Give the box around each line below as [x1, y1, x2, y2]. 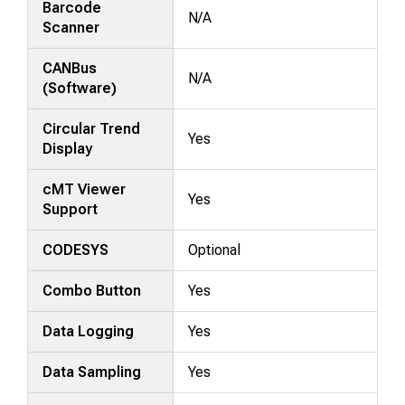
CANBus [42, 59, 98, 77]
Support [42, 200, 99, 218]
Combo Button [42, 281, 142, 299]
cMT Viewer [42, 180, 127, 198]
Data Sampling [42, 363, 142, 381]
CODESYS [42, 240, 109, 259]
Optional [188, 240, 241, 259]
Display [42, 139, 93, 157]
